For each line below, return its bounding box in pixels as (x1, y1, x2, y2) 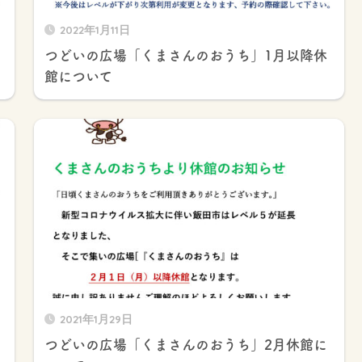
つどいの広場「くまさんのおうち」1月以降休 (44, 48, 327, 63)
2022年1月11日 (59, 23, 130, 37)
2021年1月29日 (59, 311, 133, 326)
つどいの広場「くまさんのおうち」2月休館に (44, 337, 327, 351)
